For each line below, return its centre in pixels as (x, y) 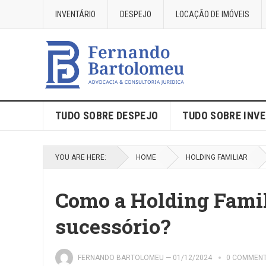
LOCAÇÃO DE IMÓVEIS (213, 14)
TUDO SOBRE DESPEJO (107, 115)
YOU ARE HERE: (81, 157)
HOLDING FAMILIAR (217, 157)
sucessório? (113, 226)
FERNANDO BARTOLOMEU (121, 258)
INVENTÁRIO (75, 14)
